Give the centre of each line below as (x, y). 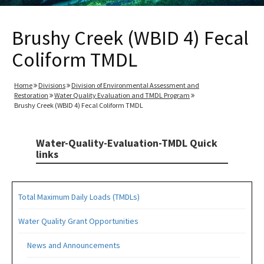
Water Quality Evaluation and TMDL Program (122, 95)
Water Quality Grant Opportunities (78, 221)
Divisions (52, 85)
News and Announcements (74, 245)
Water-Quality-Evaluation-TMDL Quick (126, 143)
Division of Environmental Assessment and (135, 85)
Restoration (31, 95)
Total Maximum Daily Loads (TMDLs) (79, 197)
